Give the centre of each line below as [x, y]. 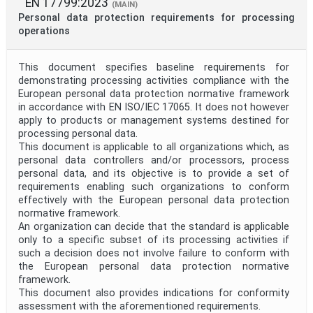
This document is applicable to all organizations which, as [154, 147]
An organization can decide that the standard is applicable [154, 227]
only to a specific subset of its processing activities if [154, 240]
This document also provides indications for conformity [154, 293]
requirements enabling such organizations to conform [154, 187]
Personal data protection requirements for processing [156, 18]
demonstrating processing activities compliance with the [154, 81]
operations [44, 31]
